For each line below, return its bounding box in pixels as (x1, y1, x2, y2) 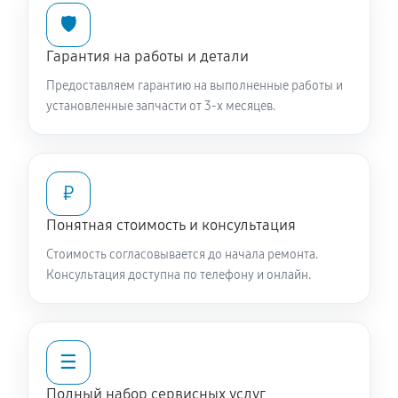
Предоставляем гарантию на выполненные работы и (46, 78, 343, 93)
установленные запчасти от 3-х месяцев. (46, 99, 275, 114)
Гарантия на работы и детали (46, 47, 249, 66)
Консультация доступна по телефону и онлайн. (46, 267, 311, 283)
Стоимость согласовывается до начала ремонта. (46, 247, 318, 262)
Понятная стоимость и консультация (46, 216, 296, 235)
